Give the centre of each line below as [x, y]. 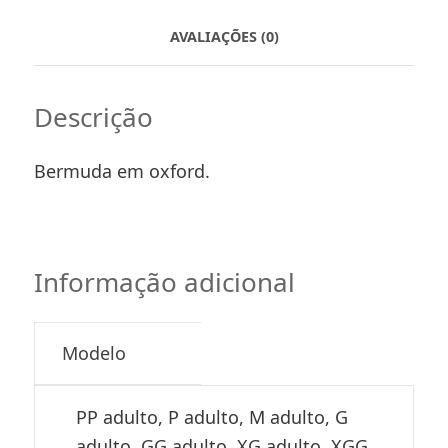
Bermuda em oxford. [122, 171]
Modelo [94, 353]
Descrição [93, 117]
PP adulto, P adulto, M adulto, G [212, 417]
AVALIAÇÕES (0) [224, 37]
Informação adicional [164, 282]
